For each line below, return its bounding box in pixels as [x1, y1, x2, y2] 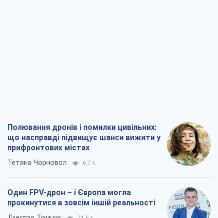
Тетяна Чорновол [7, 158, 67, 167]
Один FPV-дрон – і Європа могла [7, 188, 131, 198]
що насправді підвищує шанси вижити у [7, 133, 161, 143]
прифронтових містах [7, 143, 90, 153]
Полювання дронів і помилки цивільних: [7, 123, 157, 132]
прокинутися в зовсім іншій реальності [7, 198, 155, 208]
